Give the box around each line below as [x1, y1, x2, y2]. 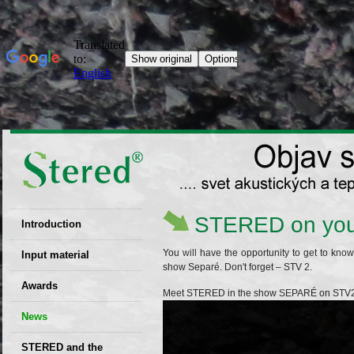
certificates [34, 294, 87, 306]
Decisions [34, 314, 82, 326]
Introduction [21, 218, 81, 230]
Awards [21, 280, 58, 292]
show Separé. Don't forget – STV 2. [163, 262, 312, 273]
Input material [21, 249, 89, 261]
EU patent [34, 243, 81, 255]
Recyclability [34, 274, 96, 286]
